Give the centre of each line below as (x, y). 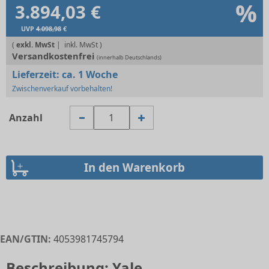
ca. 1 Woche (90, 74)
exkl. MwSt (36, 45)
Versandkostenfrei (54, 56)
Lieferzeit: (37, 74)
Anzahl (26, 118)
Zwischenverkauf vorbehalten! (62, 89)
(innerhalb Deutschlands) (129, 57)
